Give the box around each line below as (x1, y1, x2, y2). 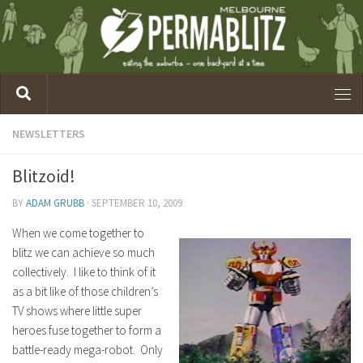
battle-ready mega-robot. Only (12, 341, 163, 357)
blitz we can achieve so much (12, 244, 155, 260)
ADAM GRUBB (26, 195, 84, 210)
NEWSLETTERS (12, 126, 85, 141)
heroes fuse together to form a (12, 322, 161, 338)
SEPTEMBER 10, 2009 (92, 195, 182, 210)
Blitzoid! (12, 164, 75, 187)
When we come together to (12, 224, 144, 241)
